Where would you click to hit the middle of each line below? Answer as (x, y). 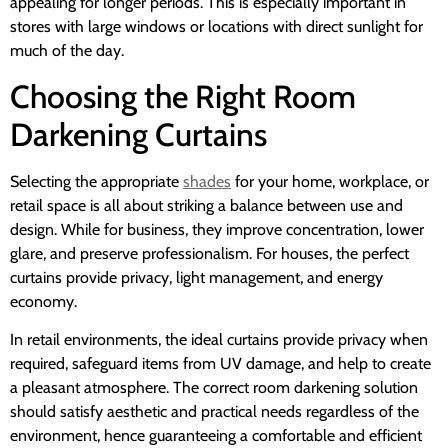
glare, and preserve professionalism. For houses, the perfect (209, 253)
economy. (45, 301)
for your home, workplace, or (330, 181)
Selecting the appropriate (96, 181)
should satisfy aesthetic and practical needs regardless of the (214, 412)
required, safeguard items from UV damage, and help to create (220, 364)
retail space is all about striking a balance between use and (206, 205)
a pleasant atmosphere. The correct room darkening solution (214, 388)
